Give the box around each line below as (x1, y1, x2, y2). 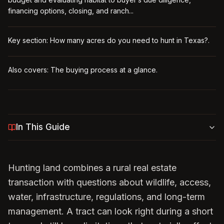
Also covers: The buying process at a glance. (8, 65, 157, 74)
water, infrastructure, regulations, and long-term (8, 191, 205, 202)
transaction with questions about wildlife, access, (8, 177, 211, 187)
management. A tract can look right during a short (8, 206, 213, 216)
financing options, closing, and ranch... (8, 6, 133, 15)
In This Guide (16, 122, 70, 132)
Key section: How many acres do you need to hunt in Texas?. (8, 36, 209, 44)
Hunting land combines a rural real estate (8, 162, 176, 173)
